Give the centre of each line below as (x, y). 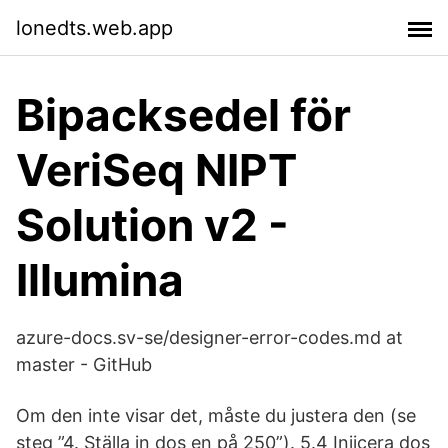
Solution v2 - (152, 225)
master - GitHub (84, 364)
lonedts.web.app (94, 27)
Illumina (100, 280)
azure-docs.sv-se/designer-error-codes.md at (209, 337)
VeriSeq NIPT (156, 170)
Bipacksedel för (183, 115)
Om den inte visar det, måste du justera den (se (216, 415)
